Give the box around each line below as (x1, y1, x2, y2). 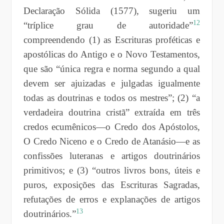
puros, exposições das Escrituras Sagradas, (23, 179, 200, 190)
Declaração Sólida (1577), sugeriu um (23, 5, 200, 16)
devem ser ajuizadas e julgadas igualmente (23, 77, 200, 88)
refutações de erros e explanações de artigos (23, 193, 200, 204)
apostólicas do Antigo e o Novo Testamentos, (23, 48, 200, 59)
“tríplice (23, 19, 77, 30)
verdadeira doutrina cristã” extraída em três (23, 106, 200, 117)
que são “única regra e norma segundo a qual (23, 63, 200, 74)
